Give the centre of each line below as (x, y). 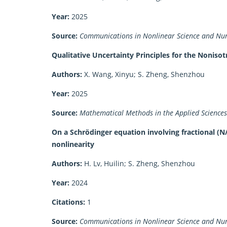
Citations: (68, 202)
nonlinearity (73, 144)
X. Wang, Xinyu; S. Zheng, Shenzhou (143, 74)
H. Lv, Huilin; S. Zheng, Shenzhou (139, 163)
